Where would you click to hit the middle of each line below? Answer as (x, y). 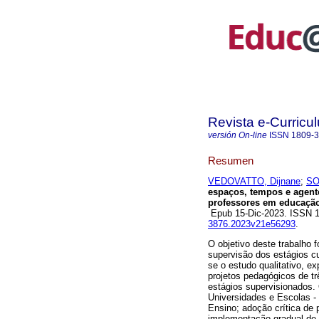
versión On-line (237, 135)
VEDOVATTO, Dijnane (254, 182)
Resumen (231, 160)
